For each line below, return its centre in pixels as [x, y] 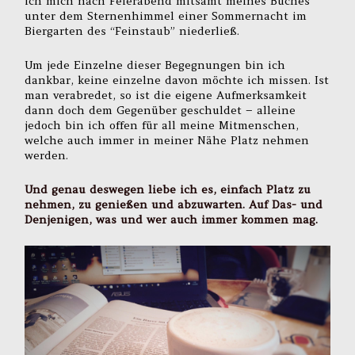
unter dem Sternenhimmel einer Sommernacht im [166, 16]
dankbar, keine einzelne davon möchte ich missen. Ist [177, 80]
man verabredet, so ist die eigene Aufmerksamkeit [166, 95]
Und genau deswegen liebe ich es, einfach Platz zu [168, 189]
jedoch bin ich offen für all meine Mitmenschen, [162, 125]
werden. [47, 155]
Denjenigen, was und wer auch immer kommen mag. [172, 219]
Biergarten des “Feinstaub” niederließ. [132, 31]
